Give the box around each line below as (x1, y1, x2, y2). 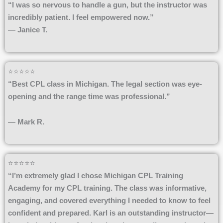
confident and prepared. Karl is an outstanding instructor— (8, 209, 214, 218)
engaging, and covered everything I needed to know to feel (8, 196, 211, 205)
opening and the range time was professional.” (8, 92, 170, 101)
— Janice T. (8, 25, 47, 34)
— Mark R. (8, 117, 44, 126)
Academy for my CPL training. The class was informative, (8, 184, 207, 193)
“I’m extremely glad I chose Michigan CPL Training (8, 171, 183, 180)
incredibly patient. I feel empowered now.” (8, 13, 154, 22)
